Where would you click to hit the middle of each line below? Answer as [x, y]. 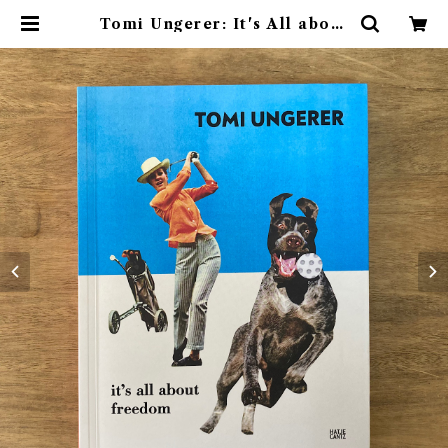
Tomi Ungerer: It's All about [224, 24]
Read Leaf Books [224, 56]
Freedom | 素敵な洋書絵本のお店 [224, 40]
